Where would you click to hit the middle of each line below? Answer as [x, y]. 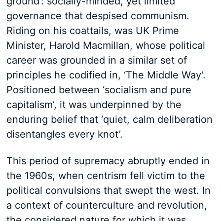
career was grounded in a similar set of [96, 60]
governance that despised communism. [98, 16]
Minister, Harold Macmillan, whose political [106, 45]
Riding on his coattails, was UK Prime [92, 31]
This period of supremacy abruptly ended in [108, 161]
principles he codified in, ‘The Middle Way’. [106, 75]
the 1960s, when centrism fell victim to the [106, 176]
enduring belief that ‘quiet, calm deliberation [109, 119]
